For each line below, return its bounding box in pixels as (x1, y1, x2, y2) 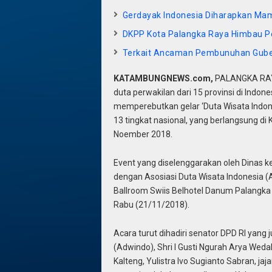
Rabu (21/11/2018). (113, 199, 189, 209)
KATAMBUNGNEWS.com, (113, 73, 215, 83)
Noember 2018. (113, 129, 172, 139)
